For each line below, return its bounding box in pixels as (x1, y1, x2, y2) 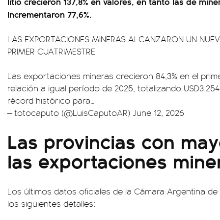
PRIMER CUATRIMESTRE (7, 45, 95, 57)
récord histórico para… (7, 94, 95, 107)
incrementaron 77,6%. (7, 8, 92, 21)
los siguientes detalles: (7, 197, 95, 210)
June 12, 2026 (133, 107, 184, 119)
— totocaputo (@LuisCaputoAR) (7, 107, 133, 119)
